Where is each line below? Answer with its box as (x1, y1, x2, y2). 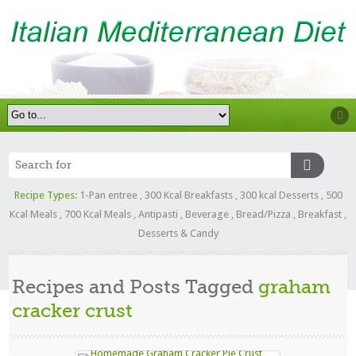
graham (258, 275, 331, 298)
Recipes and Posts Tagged (12, 275, 259, 298)
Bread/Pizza (236, 207, 291, 220)
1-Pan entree (79, 188, 137, 201)
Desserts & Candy (137, 226, 219, 239)
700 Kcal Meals (64, 207, 131, 220)
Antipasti (138, 207, 178, 220)
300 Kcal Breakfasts (144, 188, 233, 201)
